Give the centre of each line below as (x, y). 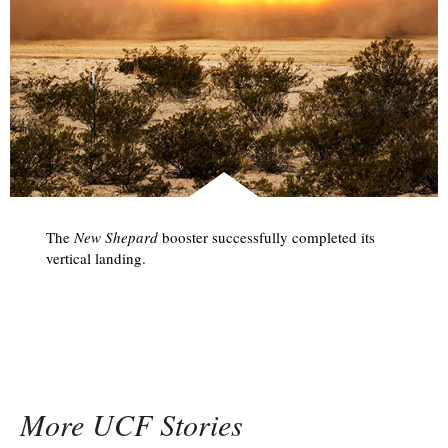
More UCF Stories (131, 424)
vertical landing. (95, 258)
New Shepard (115, 237)
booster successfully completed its (266, 237)
